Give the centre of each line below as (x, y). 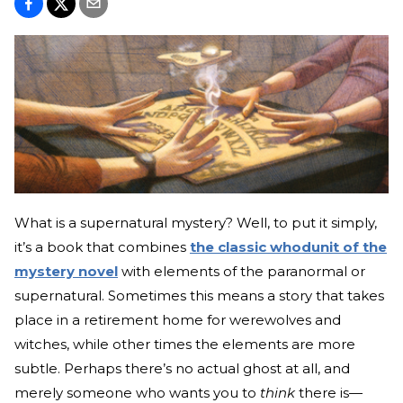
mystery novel (66, 271)
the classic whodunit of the (288, 246)
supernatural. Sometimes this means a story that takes (199, 295)
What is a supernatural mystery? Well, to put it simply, (196, 222)
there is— (331, 392)
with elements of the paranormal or (242, 271)
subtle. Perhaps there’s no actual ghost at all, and (182, 368)
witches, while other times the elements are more (185, 344)
